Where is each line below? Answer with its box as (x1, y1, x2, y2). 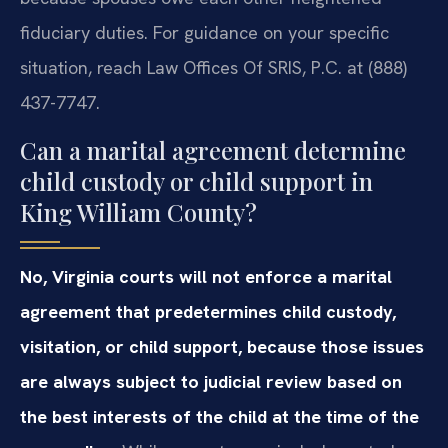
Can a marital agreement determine (20, 133, 406, 166)
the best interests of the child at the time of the (20, 404, 419, 428)
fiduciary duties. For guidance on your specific (20, 21, 389, 45)
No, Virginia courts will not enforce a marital (20, 264, 392, 288)
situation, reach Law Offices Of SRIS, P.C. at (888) (20, 56, 407, 80)
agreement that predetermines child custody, (20, 299, 396, 323)
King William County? (20, 195, 257, 228)
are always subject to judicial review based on (20, 369, 402, 393)
